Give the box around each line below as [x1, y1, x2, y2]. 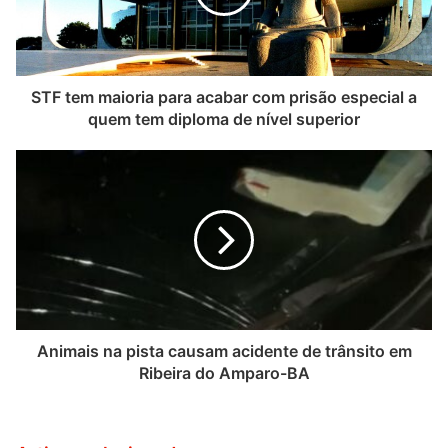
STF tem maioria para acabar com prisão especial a [31, 86, 417, 107]
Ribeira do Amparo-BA [138, 362, 310, 383]
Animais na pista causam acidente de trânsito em [36, 340, 412, 361]
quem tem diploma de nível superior [88, 108, 360, 129]
